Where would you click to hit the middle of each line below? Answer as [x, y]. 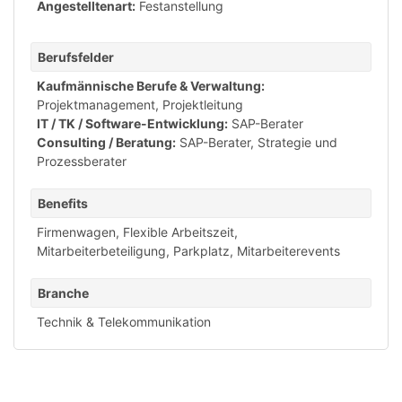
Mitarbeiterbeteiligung [101, 251]
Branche [63, 293]
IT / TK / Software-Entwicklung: [132, 123]
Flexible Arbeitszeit [179, 232]
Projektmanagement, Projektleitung [140, 105]
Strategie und [297, 142]
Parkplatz [201, 251]
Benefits [63, 203]
